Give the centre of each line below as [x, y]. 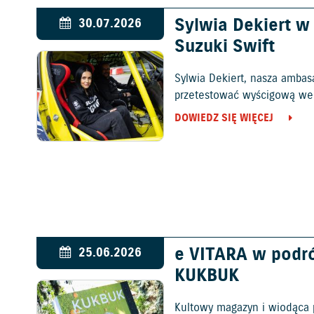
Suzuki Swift [225, 47]
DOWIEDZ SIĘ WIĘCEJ [224, 118]
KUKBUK [207, 277]
